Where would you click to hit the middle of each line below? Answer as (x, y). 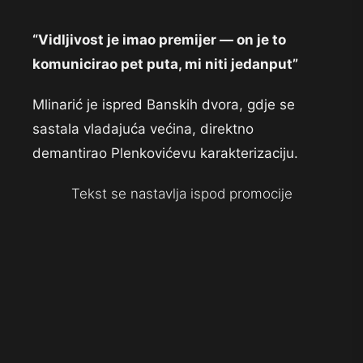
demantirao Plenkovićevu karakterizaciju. (165, 154)
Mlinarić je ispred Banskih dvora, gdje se (164, 105)
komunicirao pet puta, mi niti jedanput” (165, 64)
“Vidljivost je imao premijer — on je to (159, 40)
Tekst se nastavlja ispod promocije (181, 194)
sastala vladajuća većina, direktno (143, 129)
